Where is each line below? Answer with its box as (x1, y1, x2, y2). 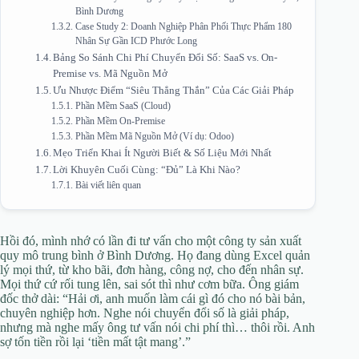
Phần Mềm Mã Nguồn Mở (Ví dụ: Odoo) (75, 131, 234, 142)
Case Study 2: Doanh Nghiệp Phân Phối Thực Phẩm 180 (75, 21, 292, 32)
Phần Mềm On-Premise (75, 115, 165, 127)
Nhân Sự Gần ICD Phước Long (75, 35, 197, 46)
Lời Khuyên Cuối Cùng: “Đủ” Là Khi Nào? (53, 163, 241, 175)
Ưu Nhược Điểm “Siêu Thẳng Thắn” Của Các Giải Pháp (53, 83, 295, 96)
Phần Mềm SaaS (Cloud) (75, 100, 171, 111)
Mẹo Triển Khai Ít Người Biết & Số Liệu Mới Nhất (53, 146, 272, 159)
